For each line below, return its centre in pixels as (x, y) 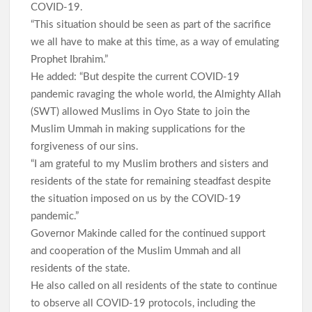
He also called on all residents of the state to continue (154, 286)
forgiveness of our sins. (85, 147)
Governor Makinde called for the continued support (148, 234)
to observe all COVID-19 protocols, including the (143, 304)
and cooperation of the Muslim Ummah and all (136, 251)
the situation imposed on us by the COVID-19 (136, 199)
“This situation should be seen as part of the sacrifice (151, 25)
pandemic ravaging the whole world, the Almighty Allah (156, 95)
